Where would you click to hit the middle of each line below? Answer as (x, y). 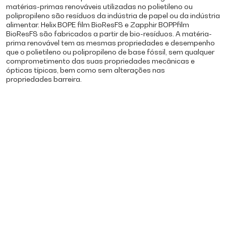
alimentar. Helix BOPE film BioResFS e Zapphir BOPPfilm (98, 24)
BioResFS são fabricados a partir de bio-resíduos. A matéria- (109, 33)
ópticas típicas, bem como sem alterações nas (86, 70)
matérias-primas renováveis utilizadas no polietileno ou (99, 6)
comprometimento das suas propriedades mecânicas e (100, 61)
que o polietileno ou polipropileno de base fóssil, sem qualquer (110, 51)
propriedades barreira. (44, 79)
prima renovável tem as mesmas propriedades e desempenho (110, 42)
